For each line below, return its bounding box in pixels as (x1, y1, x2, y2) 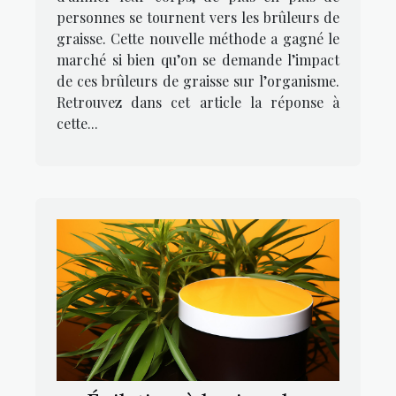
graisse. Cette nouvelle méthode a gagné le (57, 28, 339, 48)
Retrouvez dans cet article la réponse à (57, 92, 339, 111)
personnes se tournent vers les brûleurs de (57, 7, 339, 27)
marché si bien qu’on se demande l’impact (57, 49, 339, 69)
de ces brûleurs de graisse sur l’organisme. (57, 71, 339, 90)
